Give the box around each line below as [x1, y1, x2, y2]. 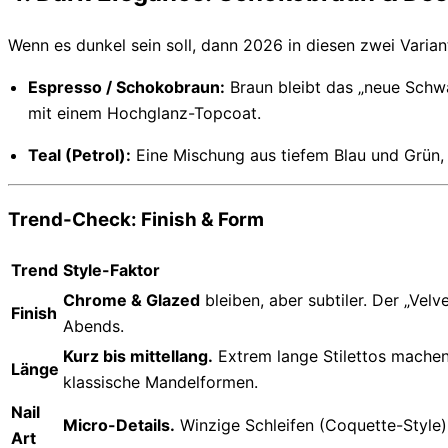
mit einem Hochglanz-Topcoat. [28, 103, 261, 124]
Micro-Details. [63, 414, 175, 435]
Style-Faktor [63, 259, 160, 280]
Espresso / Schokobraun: [28, 77, 225, 98]
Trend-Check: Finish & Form [8, 208, 264, 232]
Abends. [63, 315, 124, 336]
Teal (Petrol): [28, 145, 131, 166]
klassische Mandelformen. [63, 371, 258, 392]
